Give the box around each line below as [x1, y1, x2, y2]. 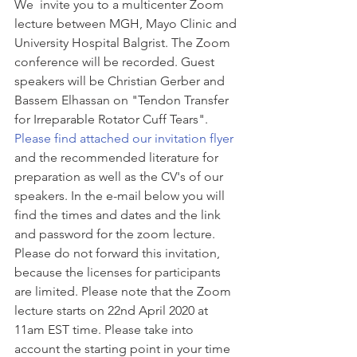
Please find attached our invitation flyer [14, 131, 233, 146]
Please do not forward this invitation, [14, 245, 223, 261]
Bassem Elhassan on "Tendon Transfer [14, 92, 232, 108]
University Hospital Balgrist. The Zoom [14, 35, 233, 50]
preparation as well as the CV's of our [14, 169, 226, 184]
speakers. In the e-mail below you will [14, 188, 228, 203]
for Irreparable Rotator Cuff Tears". [14, 112, 211, 127]
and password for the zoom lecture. [14, 226, 218, 241]
